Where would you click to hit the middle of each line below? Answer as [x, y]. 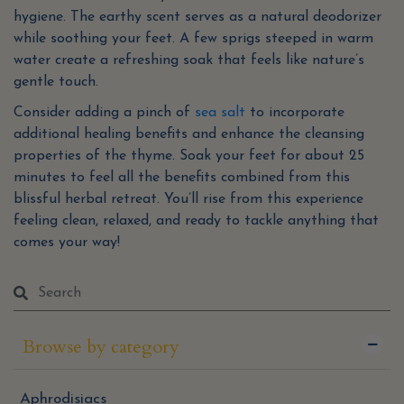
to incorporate [295, 113]
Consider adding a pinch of [104, 113]
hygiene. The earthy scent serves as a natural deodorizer [197, 18]
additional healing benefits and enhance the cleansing [189, 135]
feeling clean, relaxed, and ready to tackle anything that [196, 221]
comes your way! [67, 243]
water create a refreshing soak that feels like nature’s [189, 61]
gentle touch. [56, 83]
